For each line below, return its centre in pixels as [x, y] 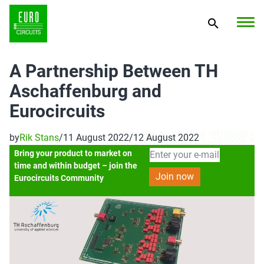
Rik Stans [39, 138]
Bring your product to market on [73, 154]
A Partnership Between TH [114, 71]
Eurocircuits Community [59, 178]
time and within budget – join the [76, 166]
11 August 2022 [96, 138]
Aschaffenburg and [85, 91]
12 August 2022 [166, 138]
